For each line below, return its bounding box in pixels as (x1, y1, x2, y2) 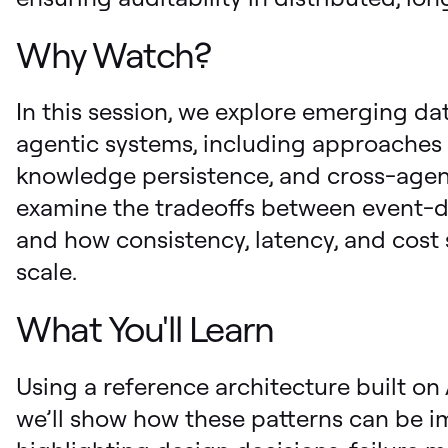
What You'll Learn (16, 306, 274, 352)
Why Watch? (16, 31, 211, 77)
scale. (16, 256, 77, 287)
